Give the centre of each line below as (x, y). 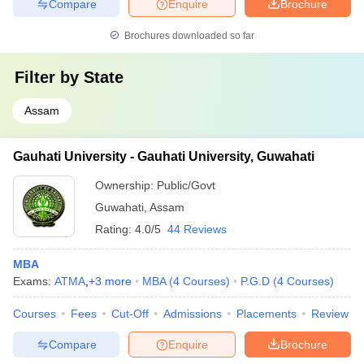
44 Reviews (197, 229)
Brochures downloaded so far (188, 36)
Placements (266, 314)
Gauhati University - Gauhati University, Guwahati (164, 156)
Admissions (193, 314)
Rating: (115, 229)
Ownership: (126, 185)
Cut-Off (130, 314)
